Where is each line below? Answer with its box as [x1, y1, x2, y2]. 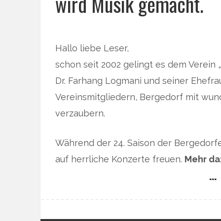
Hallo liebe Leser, [55, 42, 129, 53]
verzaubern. [55, 108, 105, 118]
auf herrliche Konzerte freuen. [55, 153, 184, 164]
